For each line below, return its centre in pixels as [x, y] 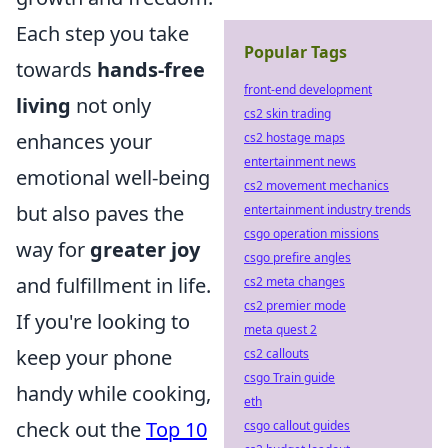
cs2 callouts [276, 353]
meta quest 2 [280, 329]
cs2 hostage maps [294, 137]
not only [111, 105]
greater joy [145, 249]
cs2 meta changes [294, 281]
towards [56, 69]
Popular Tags [295, 52]
